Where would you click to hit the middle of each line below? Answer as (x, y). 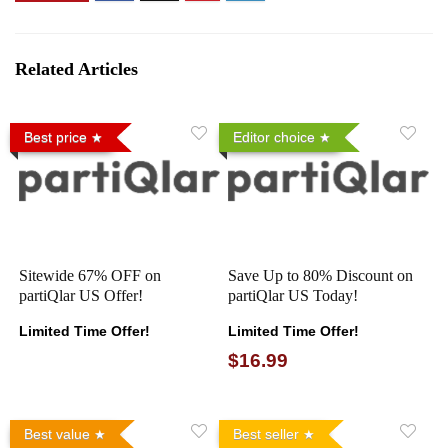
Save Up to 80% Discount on (321, 276)
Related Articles (76, 68)
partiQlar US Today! (293, 296)
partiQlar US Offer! (81, 296)
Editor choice (274, 136)
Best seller (266, 434)
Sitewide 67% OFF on (90, 276)
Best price (56, 136)
